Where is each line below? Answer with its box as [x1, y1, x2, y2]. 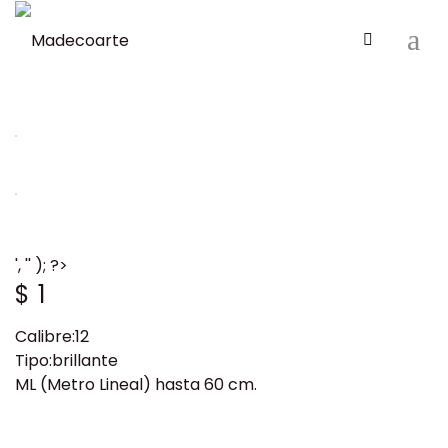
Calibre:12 [15, 325, 89, 348]
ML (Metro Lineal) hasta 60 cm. [15, 373, 257, 396]
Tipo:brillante [15, 349, 118, 372]
